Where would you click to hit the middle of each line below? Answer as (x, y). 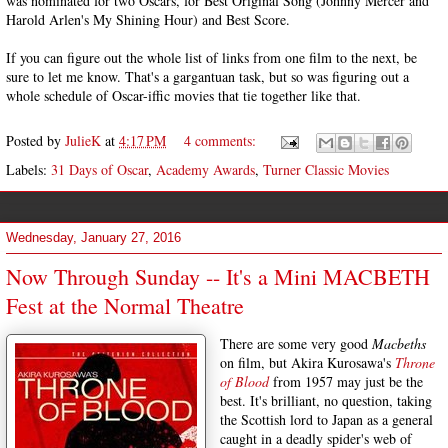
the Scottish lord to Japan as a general (326, 419)
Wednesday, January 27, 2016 (93, 237)
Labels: (28, 169)
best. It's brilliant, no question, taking (326, 400)
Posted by (35, 140)
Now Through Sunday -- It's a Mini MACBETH (218, 276)
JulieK (83, 140)
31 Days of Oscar (99, 169)
